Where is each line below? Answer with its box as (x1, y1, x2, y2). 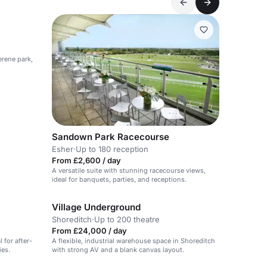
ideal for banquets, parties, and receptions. (52, 175, 187, 184)
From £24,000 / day (52, 226, 127, 236)
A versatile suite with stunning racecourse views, (52, 166, 206, 175)
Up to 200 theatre (94, 215, 160, 225)
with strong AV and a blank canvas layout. (52, 246, 184, 254)
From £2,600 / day (52, 156, 121, 166)
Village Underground (52, 201, 141, 213)
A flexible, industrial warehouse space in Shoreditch (52, 237, 215, 246)
